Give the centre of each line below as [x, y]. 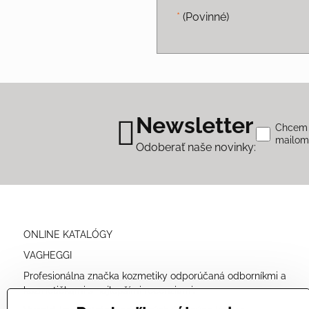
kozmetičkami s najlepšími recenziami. [109, 290]
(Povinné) [204, 17]
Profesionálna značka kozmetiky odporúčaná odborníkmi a [154, 276]
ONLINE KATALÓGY [68, 235]
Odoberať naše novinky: [196, 148]
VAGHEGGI [47, 255]
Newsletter [195, 126]
